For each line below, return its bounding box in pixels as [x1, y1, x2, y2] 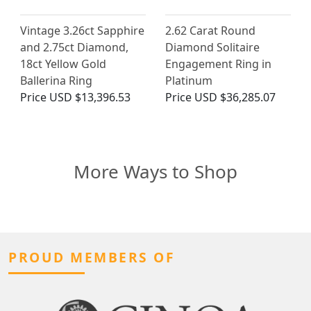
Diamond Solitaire [165, 40, 260, 56]
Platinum [165, 73, 212, 89]
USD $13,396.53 [49, 90, 131, 106]
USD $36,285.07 [194, 90, 276, 106]
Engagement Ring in [165, 56, 271, 72]
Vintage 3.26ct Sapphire [20, 23, 144, 39]
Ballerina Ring [20, 73, 92, 89]
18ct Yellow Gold [20, 56, 106, 72]
